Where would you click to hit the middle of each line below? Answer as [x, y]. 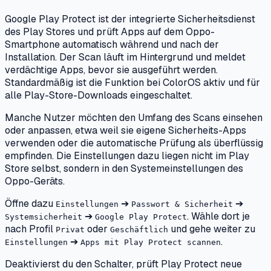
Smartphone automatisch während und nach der [112, 45]
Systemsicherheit [44, 217]
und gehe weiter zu [212, 229]
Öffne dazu [30, 204]
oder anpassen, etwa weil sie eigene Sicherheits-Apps [126, 131]
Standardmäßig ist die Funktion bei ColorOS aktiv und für [132, 83]
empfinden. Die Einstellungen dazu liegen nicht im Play [127, 156]
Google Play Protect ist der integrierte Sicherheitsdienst [130, 19]
